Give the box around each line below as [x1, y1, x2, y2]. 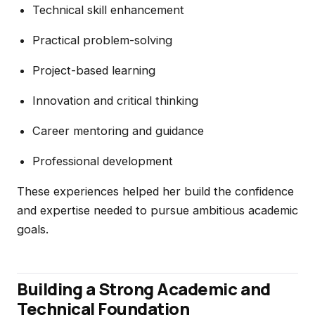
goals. [17, 222, 49, 236]
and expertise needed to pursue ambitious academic [17, 203, 298, 217]
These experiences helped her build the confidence [17, 184, 294, 198]
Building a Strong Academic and [17, 277, 271, 300]
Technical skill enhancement [32, 3, 184, 17]
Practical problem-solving [32, 33, 172, 47]
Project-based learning [32, 63, 155, 77]
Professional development [32, 154, 173, 168]
